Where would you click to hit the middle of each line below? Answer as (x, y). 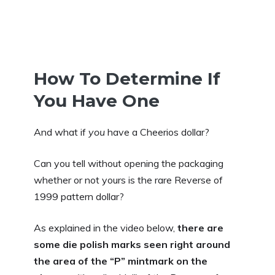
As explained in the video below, (106, 227)
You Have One (97, 100)
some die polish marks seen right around (132, 244)
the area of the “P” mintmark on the (121, 261)
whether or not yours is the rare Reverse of (128, 180)
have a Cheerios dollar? (157, 132)
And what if (61, 132)
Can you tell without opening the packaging (129, 163)
